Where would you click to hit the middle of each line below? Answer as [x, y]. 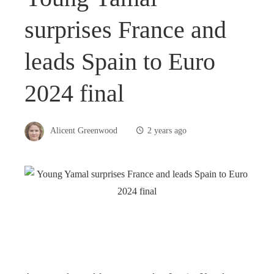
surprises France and [125, 29]
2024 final [74, 93]
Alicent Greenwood [84, 131]
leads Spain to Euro [120, 61]
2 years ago [167, 131]
